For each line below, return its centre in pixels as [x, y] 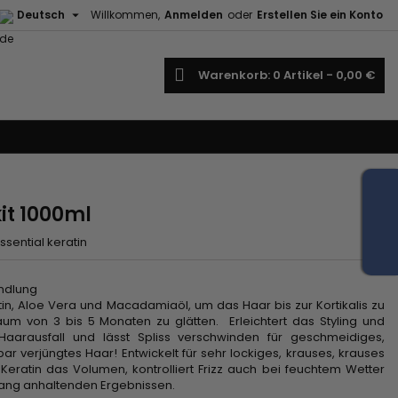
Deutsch [41, 15]
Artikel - [310, 75]
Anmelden [194, 15]
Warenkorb [233, 75]
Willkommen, [125, 15]
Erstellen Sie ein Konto [320, 15]
